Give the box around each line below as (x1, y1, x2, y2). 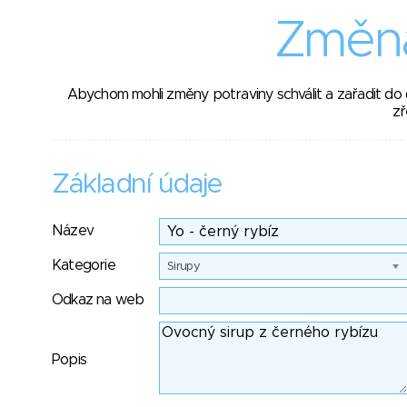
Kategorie (52, 258, 115, 273)
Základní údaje (52, 171, 221, 198)
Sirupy (167, 261, 201, 273)
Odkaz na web (52, 293, 144, 307)
